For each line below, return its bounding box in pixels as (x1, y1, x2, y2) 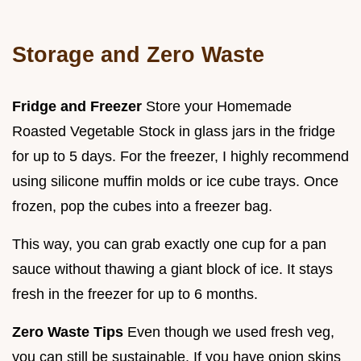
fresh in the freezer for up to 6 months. (12, 286, 258, 303)
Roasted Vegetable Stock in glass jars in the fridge (12, 123, 335, 140)
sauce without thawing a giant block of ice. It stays (12, 261, 333, 278)
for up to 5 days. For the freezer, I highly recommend (12, 148, 349, 165)
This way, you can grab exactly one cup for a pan (12, 236, 326, 253)
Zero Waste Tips (12, 324, 123, 341)
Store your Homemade (142, 98, 292, 115)
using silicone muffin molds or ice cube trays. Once (12, 173, 338, 190)
